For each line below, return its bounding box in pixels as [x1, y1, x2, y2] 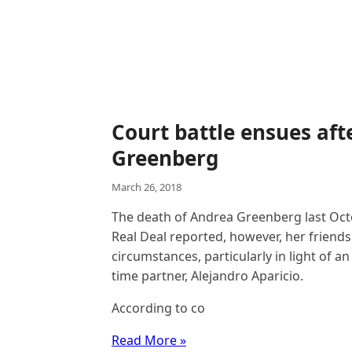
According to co [112, 299, 205, 317]
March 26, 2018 [112, 180, 181, 194]
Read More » [112, 332, 186, 349]
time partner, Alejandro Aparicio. [112, 267, 303, 284]
